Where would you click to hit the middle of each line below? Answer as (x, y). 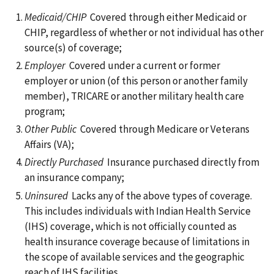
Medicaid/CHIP (55, 17)
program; (45, 111)
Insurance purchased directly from (181, 162)
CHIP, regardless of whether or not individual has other (144, 32)
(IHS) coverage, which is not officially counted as (131, 226)
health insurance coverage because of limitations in (137, 241)
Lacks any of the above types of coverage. (160, 195)
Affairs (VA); (49, 145)
